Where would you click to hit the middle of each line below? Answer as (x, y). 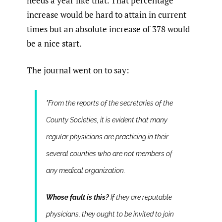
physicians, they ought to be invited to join (110, 214)
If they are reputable (140, 197)
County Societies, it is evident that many (107, 120)
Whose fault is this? (77, 197)
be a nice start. (54, 43)
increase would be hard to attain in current (107, 14)
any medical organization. (85, 170)
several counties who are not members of (109, 153)
